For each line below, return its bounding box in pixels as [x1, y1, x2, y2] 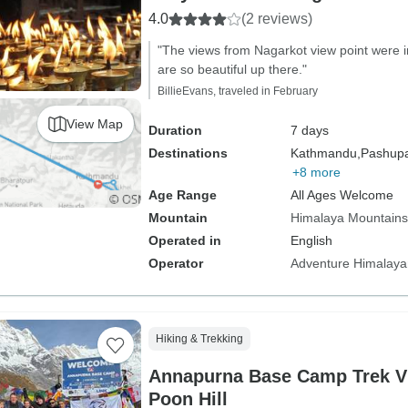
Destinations [148, 146, 228, 160]
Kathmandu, [290, 146, 361, 160]
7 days [290, 123, 329, 138]
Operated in [148, 233, 221, 248]
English [290, 233, 332, 248]
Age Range [148, 188, 217, 202]
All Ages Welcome [290, 188, 393, 202]
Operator [148, 256, 203, 270]
